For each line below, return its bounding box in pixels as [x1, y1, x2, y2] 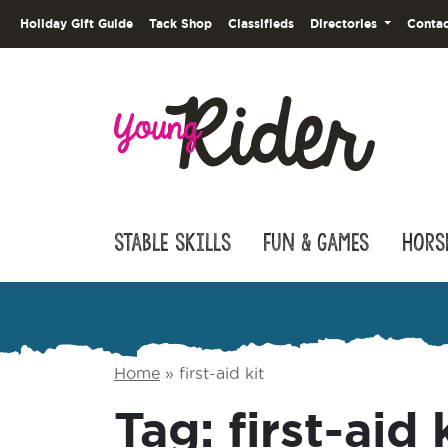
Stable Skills [114, 229, 231, 257]
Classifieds [228, 17, 294, 30]
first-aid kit [179, 364, 264, 382]
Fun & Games [263, 229, 370, 257]
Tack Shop [149, 17, 212, 30]
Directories [310, 17, 381, 30]
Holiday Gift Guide [20, 17, 133, 30]
